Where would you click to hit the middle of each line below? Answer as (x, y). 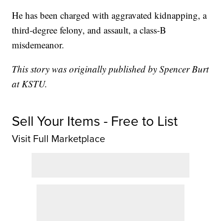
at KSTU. (30, 84)
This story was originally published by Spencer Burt (110, 69)
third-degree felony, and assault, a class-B (89, 30)
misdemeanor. (38, 45)
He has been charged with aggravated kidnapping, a (110, 15)
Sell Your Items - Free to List (95, 121)
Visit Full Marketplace (59, 139)
